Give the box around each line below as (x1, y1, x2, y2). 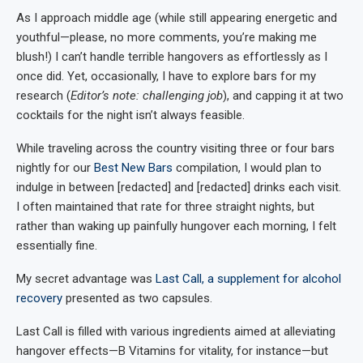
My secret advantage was (16, 271, 156, 286)
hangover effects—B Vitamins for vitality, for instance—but (16, 343, 328, 358)
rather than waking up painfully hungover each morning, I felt (16, 218, 336, 233)
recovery (16, 290, 62, 305)
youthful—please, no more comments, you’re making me (16, 29, 317, 45)
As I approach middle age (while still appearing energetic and (16, 10, 337, 25)
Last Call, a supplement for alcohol (156, 271, 341, 286)
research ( (16, 88, 70, 103)
